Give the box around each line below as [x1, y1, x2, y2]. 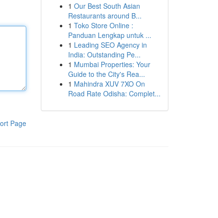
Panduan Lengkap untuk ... [68, 30, 151, 40]
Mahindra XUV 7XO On [73, 79, 145, 89]
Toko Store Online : [73, 20, 133, 30]
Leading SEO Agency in [73, 40, 147, 50]
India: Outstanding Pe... [68, 50, 141, 59]
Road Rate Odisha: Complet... [68, 89, 161, 98]
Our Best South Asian [73, 1, 140, 11]
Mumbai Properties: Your [73, 59, 150, 69]
